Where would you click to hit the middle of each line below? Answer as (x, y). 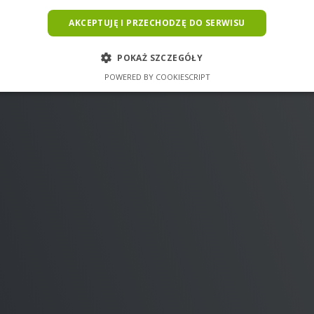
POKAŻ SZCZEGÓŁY (160, 58)
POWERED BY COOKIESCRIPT (157, 77)
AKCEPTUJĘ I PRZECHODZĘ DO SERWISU (157, 23)
